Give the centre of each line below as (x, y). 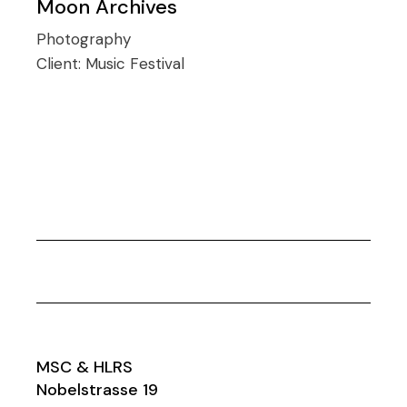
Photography (84, 39)
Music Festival (135, 63)
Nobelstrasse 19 (98, 389)
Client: (61, 63)
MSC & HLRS (85, 367)
